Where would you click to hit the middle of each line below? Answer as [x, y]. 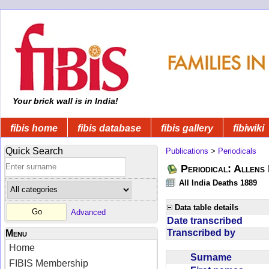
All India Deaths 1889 [218, 183]
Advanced [88, 212]
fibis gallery [187, 128]
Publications [187, 151]
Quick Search [34, 151]
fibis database [109, 128]
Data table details [207, 207]
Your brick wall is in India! [64, 101]
